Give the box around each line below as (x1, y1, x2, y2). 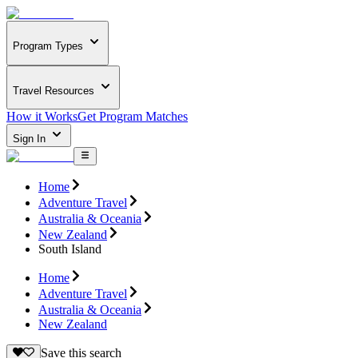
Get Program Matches (78, 109, 188, 124)
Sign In (13, 133, 49, 145)
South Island (38, 241, 101, 256)
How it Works (6, 109, 78, 124)
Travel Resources (13, 84, 94, 97)
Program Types (13, 40, 83, 53)
